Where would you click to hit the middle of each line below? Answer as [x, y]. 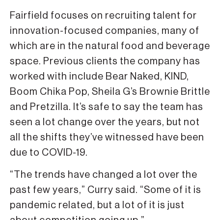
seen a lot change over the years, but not [105, 122]
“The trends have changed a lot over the [104, 175]
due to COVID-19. [49, 152]
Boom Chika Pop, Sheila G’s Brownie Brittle [110, 92]
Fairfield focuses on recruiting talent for [103, 15]
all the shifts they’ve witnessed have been [107, 137]
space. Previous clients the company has [105, 61]
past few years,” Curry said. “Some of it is [106, 190]
